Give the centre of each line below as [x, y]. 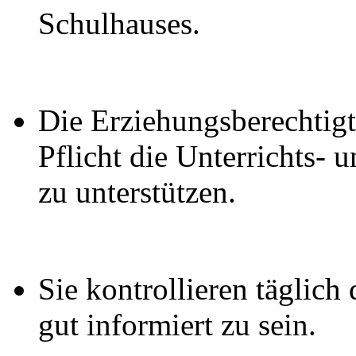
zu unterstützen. [137, 192]
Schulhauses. [119, 23]
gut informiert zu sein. [177, 325]
